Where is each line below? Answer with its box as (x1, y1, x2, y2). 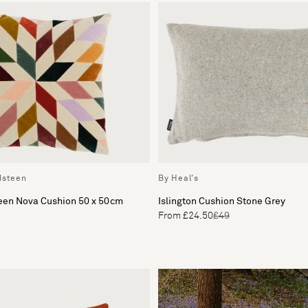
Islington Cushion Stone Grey (158, 196, 285, 206)
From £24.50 (158, 210, 213, 221)
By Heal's (158, 174, 199, 183)
